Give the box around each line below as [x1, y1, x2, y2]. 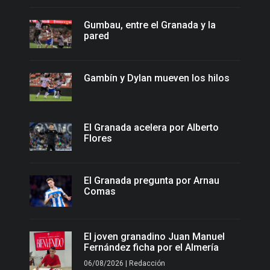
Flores [84, 132, 112, 144]
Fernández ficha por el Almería [84, 242, 219, 254]
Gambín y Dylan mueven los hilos [84, 72, 230, 84]
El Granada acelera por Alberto [84, 121, 219, 133]
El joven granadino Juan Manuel [84, 231, 225, 243]
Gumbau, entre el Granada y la [84, 19, 216, 31]
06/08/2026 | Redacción [84, 259, 165, 268]
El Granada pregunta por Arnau [84, 175, 219, 187]
